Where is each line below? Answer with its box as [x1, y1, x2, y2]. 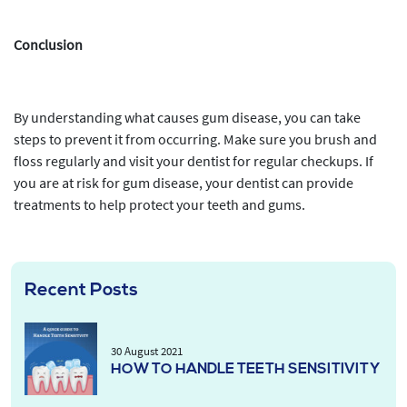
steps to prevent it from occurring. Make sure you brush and [14, 130, 377, 148]
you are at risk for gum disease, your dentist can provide [14, 174, 353, 192]
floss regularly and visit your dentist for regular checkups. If [14, 152, 373, 170]
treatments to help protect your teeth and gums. [14, 195, 305, 213]
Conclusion [14, 35, 83, 54]
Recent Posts [25, 282, 138, 300]
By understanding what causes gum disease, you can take [14, 108, 361, 126]
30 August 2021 [111, 343, 183, 359]
